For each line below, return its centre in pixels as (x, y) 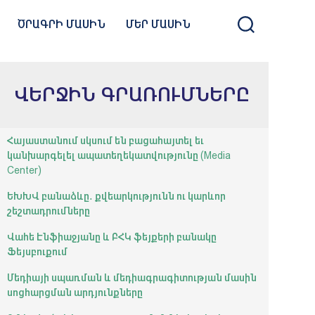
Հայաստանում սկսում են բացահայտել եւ (106, 141)
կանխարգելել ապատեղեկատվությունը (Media (119, 155)
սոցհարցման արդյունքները (75, 292)
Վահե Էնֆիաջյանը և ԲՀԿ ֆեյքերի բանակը (112, 237)
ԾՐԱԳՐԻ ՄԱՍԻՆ (62, 25)
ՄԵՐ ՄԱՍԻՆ (158, 25)
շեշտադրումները (49, 211)
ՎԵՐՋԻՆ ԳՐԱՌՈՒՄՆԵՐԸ (133, 95)
